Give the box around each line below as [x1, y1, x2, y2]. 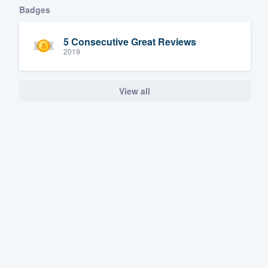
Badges [19, 3, 50, 16]
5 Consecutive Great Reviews [63, 35, 196, 49]
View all [119, 84, 151, 97]
